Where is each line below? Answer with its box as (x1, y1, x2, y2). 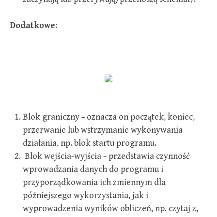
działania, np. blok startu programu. (23, 138, 156, 148)
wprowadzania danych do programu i (23, 164, 163, 174)
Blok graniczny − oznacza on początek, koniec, (23, 112, 195, 122)
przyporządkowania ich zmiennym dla (23, 177, 166, 187)
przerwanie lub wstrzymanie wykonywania (23, 125, 183, 135)
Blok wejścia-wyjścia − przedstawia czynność (23, 151, 190, 161)
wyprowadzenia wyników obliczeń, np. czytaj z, (23, 203, 198, 214)
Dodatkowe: (10, 20, 58, 31)
